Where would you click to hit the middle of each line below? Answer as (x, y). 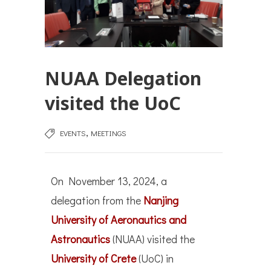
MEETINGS (109, 133)
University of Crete (93, 259)
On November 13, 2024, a (109, 181)
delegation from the (97, 201)
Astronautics (80, 239)
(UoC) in (155, 259)
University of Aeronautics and (119, 220)
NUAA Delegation (123, 79)
